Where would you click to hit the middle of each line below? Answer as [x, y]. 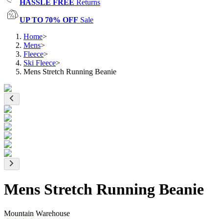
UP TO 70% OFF [49, 20]
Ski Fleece [40, 63]
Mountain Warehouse [37, 213]
